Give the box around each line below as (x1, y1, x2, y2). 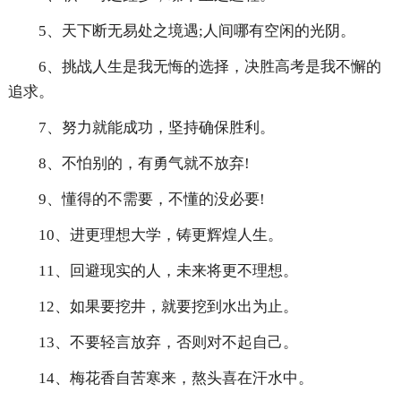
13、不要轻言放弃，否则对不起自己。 (38, 334, 298, 352)
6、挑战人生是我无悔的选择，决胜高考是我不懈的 (38, 58, 381, 76)
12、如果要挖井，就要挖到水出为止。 (38, 298, 298, 316)
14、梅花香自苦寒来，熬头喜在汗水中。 (38, 370, 313, 388)
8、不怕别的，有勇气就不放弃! (38, 155, 250, 173)
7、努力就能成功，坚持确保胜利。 (38, 119, 275, 137)
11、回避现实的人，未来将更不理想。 (38, 262, 298, 280)
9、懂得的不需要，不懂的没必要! (38, 191, 265, 209)
